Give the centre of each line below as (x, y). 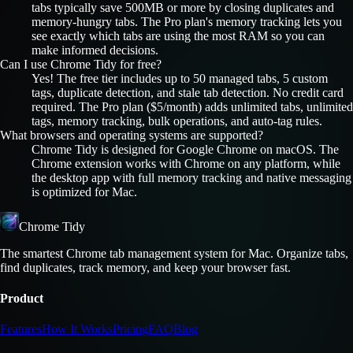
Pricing (130, 329)
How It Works (77, 329)
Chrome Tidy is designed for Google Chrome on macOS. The (185, 149)
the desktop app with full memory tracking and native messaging (191, 177)
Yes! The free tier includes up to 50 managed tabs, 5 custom (180, 78)
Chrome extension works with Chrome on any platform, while (186, 163)
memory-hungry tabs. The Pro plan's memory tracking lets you (187, 21)
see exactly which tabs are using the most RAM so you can (178, 35)
